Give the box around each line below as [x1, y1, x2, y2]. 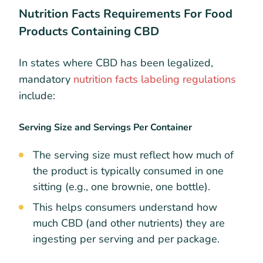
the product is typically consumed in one [33, 164, 224, 178]
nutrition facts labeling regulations [73, 72, 236, 86]
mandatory [19, 72, 73, 86]
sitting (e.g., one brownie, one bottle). [33, 180, 210, 194]
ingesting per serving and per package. [33, 232, 220, 247]
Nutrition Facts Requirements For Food [19, 5, 232, 22]
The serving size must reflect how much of [33, 148, 234, 163]
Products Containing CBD [19, 23, 159, 39]
